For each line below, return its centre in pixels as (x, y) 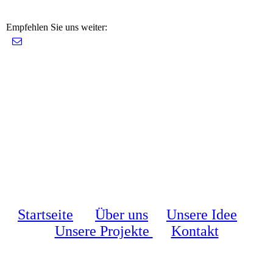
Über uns (122, 214)
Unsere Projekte (104, 231)
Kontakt (195, 231)
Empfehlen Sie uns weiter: (57, 27)
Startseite (45, 214)
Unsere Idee (202, 214)
